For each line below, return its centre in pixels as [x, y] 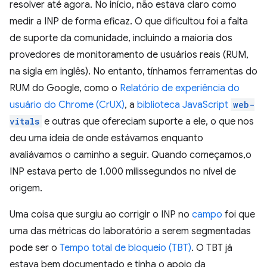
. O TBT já [212, 248]
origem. [26, 188]
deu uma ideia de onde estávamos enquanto [106, 138]
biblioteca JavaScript [184, 105]
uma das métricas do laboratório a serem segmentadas [130, 231]
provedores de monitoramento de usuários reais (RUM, [129, 55]
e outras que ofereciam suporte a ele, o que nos [148, 122]
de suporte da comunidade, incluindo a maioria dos [121, 38]
